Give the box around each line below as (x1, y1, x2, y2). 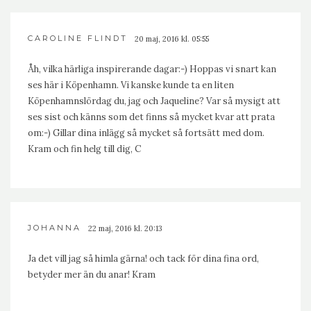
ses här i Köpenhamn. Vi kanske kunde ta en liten (28, 78, 234, 91)
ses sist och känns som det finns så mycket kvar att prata (28, 110, 275, 123)
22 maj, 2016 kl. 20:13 (88, 223, 162, 233)
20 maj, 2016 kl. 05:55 (135, 33, 209, 44)
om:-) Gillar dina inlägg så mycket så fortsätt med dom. (28, 126, 264, 139)
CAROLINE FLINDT (28, 33, 128, 43)
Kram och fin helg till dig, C (28, 142, 141, 155)
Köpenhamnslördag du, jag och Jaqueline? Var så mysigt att (28, 94, 280, 107)
